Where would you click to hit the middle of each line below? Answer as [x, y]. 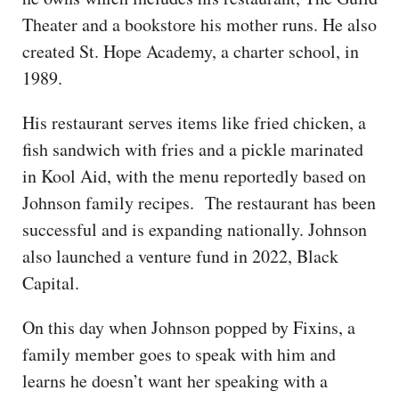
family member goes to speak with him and [179, 354]
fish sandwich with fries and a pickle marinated [193, 149]
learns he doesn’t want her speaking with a [175, 380]
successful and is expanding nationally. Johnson [195, 229]
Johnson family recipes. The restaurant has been [199, 202]
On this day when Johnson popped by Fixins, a [189, 327]
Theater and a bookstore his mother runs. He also [199, 24]
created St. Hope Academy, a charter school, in [191, 51]
